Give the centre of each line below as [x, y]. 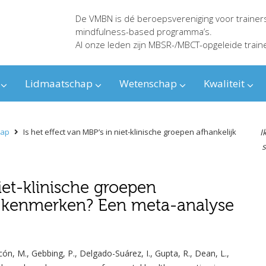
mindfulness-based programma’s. [143, 31]
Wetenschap [148, 84]
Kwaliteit [224, 84]
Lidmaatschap [59, 84]
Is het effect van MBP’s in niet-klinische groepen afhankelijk [130, 132]
